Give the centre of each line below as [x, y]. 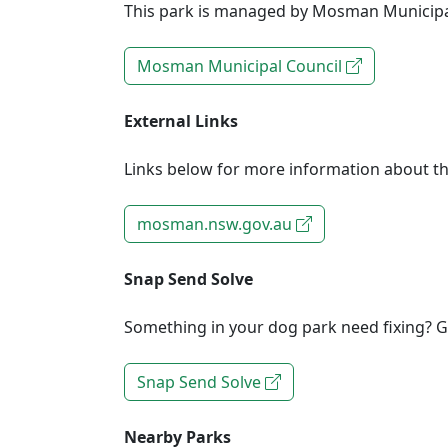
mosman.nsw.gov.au [216, 224]
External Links [181, 121]
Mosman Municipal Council [241, 66]
